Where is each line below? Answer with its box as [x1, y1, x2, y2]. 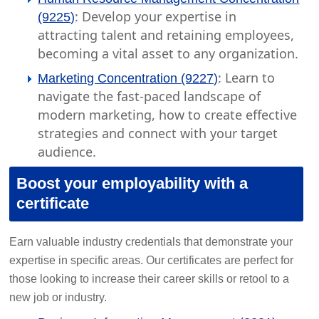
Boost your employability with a [16, 174, 249, 192]
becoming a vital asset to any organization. [38, 45, 299, 62]
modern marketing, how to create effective [38, 106, 298, 123]
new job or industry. [9, 291, 108, 303]
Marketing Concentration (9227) [38, 71, 219, 85]
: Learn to [218, 69, 276, 86]
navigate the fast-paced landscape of [38, 88, 261, 105]
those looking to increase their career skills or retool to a [9, 273, 290, 285]
